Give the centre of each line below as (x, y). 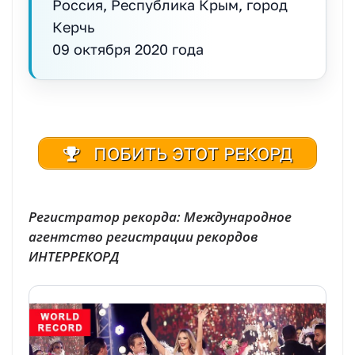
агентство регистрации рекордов (143, 236)
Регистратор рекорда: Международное (160, 216)
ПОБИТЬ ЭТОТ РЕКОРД (191, 153)
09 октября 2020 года (128, 49)
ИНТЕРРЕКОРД (74, 256)
